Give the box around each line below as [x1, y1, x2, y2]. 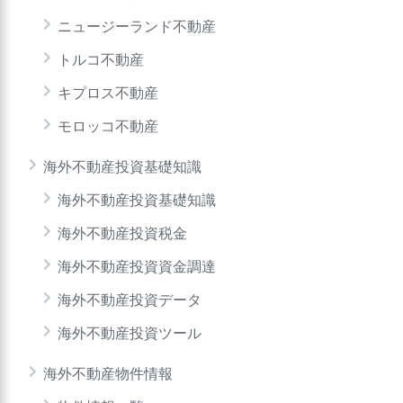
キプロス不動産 [58, 85, 158, 102]
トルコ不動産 [58, 52, 144, 68]
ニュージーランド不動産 [58, 19, 216, 35]
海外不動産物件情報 [43, 366, 173, 382]
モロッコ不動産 [58, 119, 158, 135]
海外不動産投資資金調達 [58, 259, 216, 275]
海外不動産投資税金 [58, 226, 187, 242]
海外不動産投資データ [58, 292, 201, 309]
